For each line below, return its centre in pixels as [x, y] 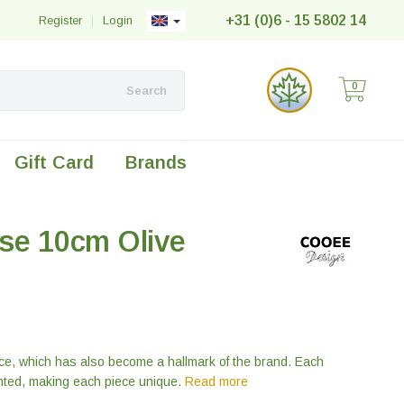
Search [146, 90]
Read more [216, 381]
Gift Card [54, 162]
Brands [156, 162]
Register [60, 20]
